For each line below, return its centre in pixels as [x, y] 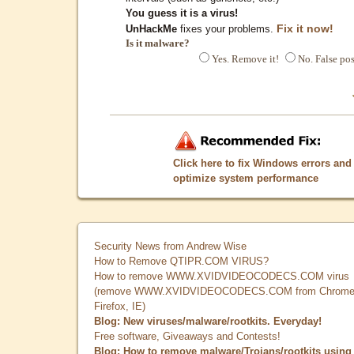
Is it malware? [158, 43]
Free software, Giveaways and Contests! [187, 336]
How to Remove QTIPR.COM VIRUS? [181, 261]
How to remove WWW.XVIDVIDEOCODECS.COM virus [222, 276]
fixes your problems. [227, 28]
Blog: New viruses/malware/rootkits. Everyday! [208, 321]
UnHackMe [151, 28]
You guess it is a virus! [182, 13]
